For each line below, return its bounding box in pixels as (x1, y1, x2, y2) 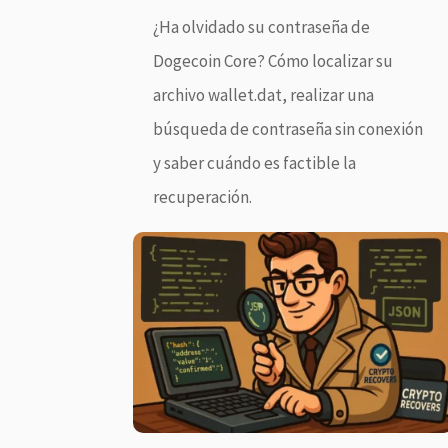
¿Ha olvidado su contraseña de (153, 16, 371, 39)
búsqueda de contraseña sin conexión (153, 118, 424, 141)
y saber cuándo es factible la (153, 152, 357, 175)
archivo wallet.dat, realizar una (153, 84, 375, 107)
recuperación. (153, 186, 253, 209)
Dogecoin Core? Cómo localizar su (153, 50, 394, 73)
